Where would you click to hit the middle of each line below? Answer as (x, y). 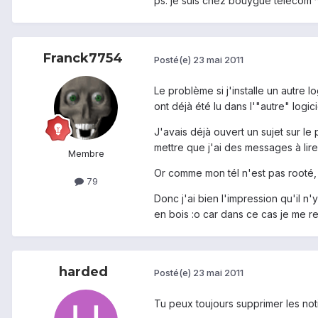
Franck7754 (83, 59)
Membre (86, 154)
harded (83, 272)
